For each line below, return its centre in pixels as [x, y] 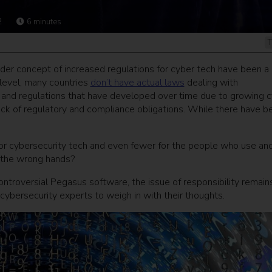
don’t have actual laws [137, 83]
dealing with [211, 83]
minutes [47, 22]
